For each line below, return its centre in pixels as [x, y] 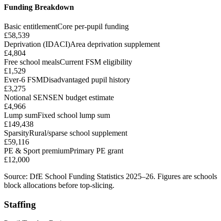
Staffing [20, 204]
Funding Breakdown [39, 7]
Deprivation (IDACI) [37, 44]
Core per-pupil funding [93, 27]
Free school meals [32, 62]
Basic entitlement [31, 27]
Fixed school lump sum [74, 115]
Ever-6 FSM [23, 80]
